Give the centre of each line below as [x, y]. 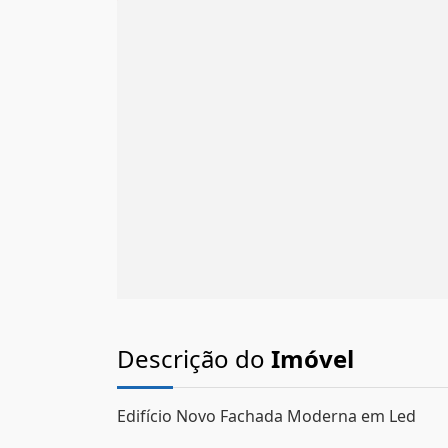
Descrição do [194, 358]
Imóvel [312, 358]
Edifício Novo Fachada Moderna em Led [266, 416]
